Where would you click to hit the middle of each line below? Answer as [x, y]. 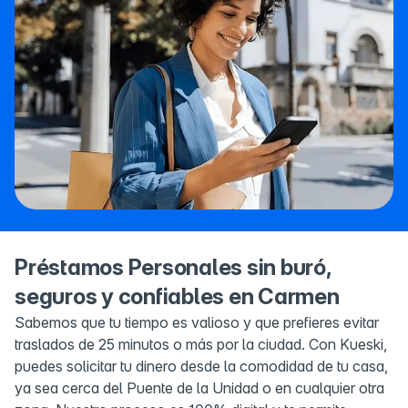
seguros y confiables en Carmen [177, 297]
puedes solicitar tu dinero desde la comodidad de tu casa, [201, 367]
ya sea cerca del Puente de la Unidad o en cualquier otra [199, 388]
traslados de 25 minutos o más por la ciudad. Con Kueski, [201, 345]
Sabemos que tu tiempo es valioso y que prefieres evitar [197, 323]
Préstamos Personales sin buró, [173, 268]
